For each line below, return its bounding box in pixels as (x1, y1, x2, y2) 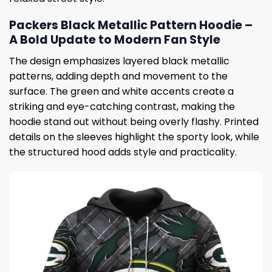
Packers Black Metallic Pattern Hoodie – (9, 17, 253, 34)
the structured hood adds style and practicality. (9, 144, 237, 159)
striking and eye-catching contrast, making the (9, 99, 235, 114)
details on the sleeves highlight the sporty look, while (9, 129, 259, 144)
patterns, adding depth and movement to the (9, 69, 228, 83)
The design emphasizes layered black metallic (9, 53, 229, 68)
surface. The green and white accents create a (9, 84, 234, 98)
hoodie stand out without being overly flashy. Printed (9, 114, 259, 129)
